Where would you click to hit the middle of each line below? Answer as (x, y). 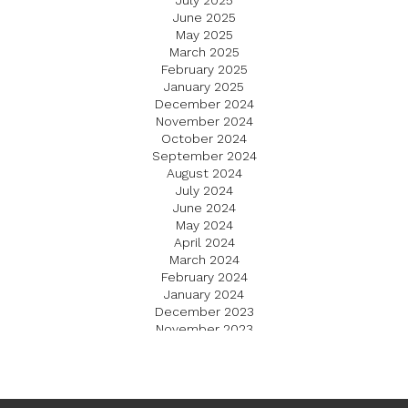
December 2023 (204, 312)
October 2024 (204, 139)
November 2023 (204, 329)
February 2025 (204, 70)
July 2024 (204, 191)
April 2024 (204, 243)
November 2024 (204, 122)
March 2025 (204, 52)
